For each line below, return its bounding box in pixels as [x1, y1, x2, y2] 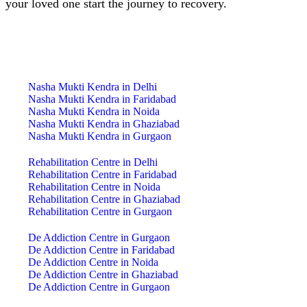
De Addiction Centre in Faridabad [27, 244, 175, 256]
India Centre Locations [72, 50, 235, 69]
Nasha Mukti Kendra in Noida [27, 106, 160, 118]
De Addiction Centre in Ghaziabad [27, 269, 178, 281]
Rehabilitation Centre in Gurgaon [27, 206, 172, 218]
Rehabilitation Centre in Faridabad [27, 169, 177, 181]
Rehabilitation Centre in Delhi [27, 156, 158, 169]
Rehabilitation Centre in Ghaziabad [27, 193, 180, 206]
